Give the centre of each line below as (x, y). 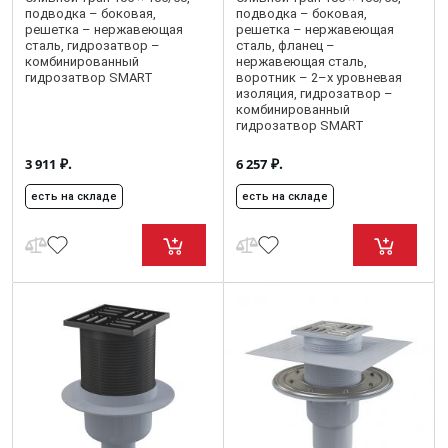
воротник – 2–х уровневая (319, 77)
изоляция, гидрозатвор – (314, 93)
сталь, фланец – (285, 45)
